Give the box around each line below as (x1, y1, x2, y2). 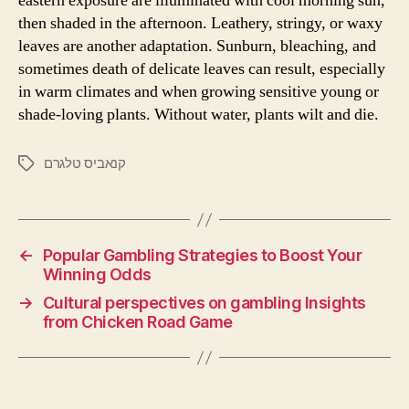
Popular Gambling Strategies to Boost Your (42, 246, 362, 266)
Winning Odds (42, 265, 152, 285)
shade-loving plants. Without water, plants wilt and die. (18, 104, 379, 126)
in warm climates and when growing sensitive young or (18, 81, 379, 103)
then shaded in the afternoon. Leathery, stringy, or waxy (18, 13, 383, 35)
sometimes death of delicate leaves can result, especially (18, 58, 385, 80)
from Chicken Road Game (42, 312, 233, 332)
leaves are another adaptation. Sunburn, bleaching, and (18, 36, 376, 58)
